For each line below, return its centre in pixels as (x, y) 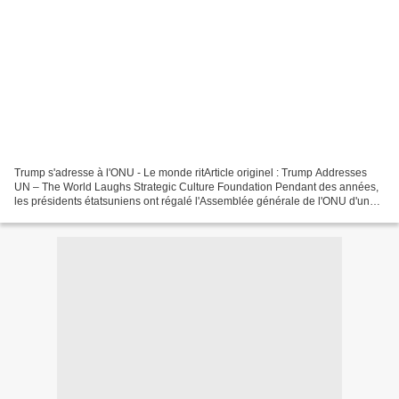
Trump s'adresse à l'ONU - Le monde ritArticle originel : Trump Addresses (191, 172)
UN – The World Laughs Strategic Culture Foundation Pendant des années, (196, 187)
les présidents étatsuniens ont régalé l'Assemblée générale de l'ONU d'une (195, 201)
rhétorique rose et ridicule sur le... (95, 215)
